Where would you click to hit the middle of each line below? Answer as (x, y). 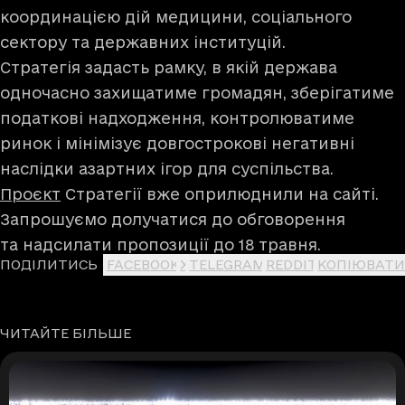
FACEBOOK (143, 264)
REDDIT (292, 264)
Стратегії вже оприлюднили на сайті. (220, 194)
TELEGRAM (227, 264)
